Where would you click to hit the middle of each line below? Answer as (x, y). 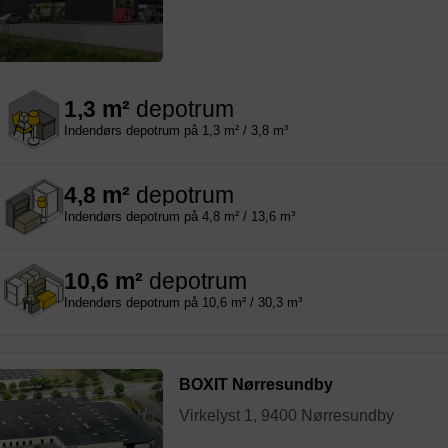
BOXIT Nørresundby (256, 384)
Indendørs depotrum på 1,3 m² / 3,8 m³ (176, 131)
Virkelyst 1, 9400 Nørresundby (286, 415)
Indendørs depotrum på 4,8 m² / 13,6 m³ (179, 217)
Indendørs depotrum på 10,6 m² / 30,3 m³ (183, 303)
